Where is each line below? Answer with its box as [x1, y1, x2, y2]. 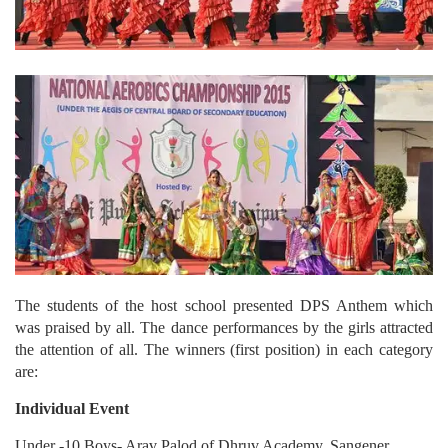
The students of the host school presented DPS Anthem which [15, 296, 433, 314]
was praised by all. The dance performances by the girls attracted [15, 318, 433, 336]
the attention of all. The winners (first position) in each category [15, 340, 433, 358]
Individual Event [15, 399, 129, 417]
